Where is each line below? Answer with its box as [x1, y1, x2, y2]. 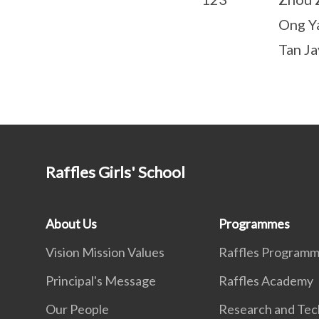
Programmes [219, 216, 291, 232]
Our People [46, 301, 109, 318]
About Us [46, 216, 97, 232]
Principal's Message [46, 273, 156, 289]
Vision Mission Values [46, 244, 164, 261]
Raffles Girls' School [46, 162, 185, 182]
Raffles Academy [219, 273, 314, 289]
